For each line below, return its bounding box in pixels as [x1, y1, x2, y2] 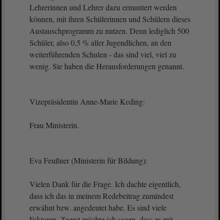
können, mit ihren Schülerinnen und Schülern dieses [29, 14, 191, 24]
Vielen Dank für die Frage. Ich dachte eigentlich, [29, 179, 181, 189]
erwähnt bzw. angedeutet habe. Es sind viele [29, 202, 166, 213]
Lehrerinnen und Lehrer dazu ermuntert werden [29, 2, 177, 12]
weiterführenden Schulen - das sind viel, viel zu [29, 49, 176, 59]
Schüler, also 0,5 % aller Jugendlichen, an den [29, 37, 171, 48]
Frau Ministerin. [29, 120, 79, 130]
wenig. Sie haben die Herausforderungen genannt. [29, 61, 184, 71]
